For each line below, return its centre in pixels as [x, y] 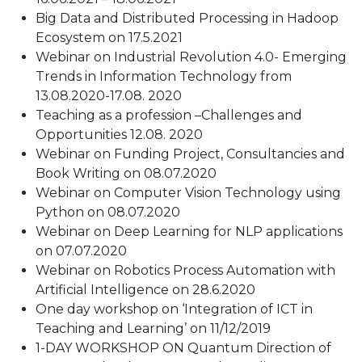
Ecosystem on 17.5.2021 [109, 38]
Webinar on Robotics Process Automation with [185, 270]
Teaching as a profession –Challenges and [169, 115]
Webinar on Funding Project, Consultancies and [190, 154]
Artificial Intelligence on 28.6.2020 [145, 290]
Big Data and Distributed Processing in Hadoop [187, 18]
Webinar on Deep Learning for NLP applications [189, 232]
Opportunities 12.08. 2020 [119, 135]
